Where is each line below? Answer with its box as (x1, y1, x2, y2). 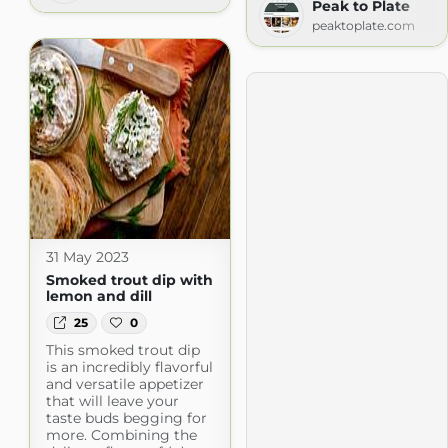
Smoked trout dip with (45, 270, 213, 289)
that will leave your (45, 392, 179, 411)
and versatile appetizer (45, 375, 204, 394)
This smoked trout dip (45, 341, 200, 360)
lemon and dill (45, 286, 152, 305)
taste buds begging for (45, 409, 207, 428)
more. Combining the (45, 426, 197, 445)
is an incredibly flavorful (45, 358, 213, 377)
